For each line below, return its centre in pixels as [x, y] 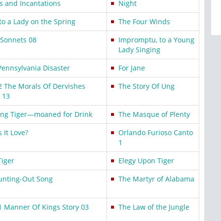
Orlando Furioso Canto [156, 132]
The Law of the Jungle [154, 207]
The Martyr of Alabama [156, 179]
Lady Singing [139, 50]
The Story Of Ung [147, 86]
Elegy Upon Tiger [146, 161]
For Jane [132, 68]
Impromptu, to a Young [156, 40]
